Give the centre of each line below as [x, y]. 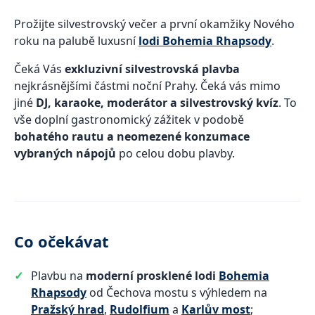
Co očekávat [62, 241]
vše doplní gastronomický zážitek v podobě [129, 120]
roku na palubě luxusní [76, 41]
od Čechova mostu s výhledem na [177, 292]
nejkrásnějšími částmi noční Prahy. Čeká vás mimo [147, 86]
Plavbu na [58, 276]
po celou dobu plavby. [175, 153]
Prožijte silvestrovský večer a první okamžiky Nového [154, 24]
